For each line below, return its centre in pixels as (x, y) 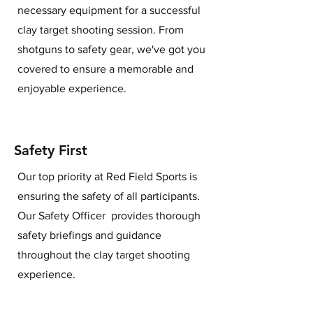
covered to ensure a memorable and (105, 68)
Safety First (51, 150)
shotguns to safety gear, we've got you (111, 49)
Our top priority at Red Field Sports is (107, 176)
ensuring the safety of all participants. (109, 196)
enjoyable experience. (72, 88)
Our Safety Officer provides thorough (109, 215)
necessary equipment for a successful (109, 10)
